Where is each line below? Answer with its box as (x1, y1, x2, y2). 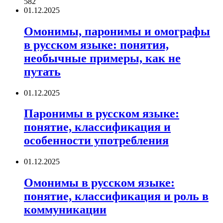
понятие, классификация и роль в (24, 190, 209, 203)
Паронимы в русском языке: (24, 107, 179, 120)
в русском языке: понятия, (24, 38, 169, 51)
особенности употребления (24, 134, 169, 147)
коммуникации (24, 203, 107, 217)
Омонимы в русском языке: (24, 176, 175, 190)
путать (24, 65, 61, 78)
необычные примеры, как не (24, 51, 181, 65)
